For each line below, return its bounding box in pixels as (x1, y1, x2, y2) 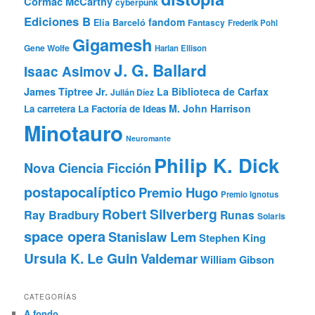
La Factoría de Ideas (78, 101, 167, 115)
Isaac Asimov (24, 61, 112, 81)
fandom (148, 14, 186, 29)
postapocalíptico (24, 181, 136, 202)
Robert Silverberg (102, 203, 218, 224)
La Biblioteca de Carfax (157, 84, 269, 98)
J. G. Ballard (114, 58, 207, 82)
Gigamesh (72, 32, 153, 56)
